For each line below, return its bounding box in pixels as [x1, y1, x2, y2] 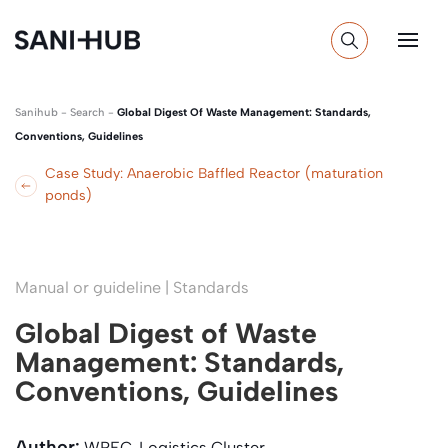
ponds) [44, 187, 93, 204]
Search [70, 106, 105, 119]
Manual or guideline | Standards [15, 278, 249, 297]
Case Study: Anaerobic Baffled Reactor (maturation [44, 165, 383, 182]
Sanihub [15, 106, 58, 119]
